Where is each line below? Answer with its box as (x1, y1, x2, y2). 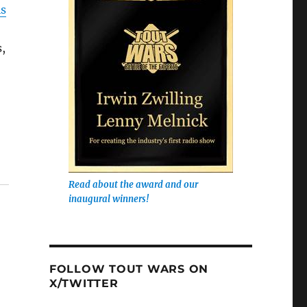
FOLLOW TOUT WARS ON (49, 262, 209, 276)
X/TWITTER (49, 277, 119, 291)
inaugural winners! (68, 193, 149, 206)
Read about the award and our (68, 179, 198, 191)
